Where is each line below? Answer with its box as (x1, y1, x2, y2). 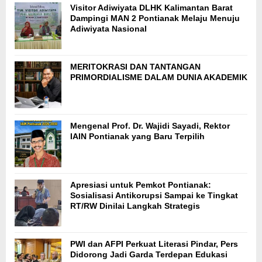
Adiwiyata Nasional (70, 23, 147, 33)
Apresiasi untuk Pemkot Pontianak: (70, 180, 211, 189)
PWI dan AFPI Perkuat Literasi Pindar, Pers (70, 239, 238, 249)
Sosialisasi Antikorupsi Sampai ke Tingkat (70, 190, 238, 200)
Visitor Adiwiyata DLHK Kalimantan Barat (70, 2, 233, 12)
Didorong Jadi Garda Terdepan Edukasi (70, 249, 227, 259)
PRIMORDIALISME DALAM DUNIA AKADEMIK (70, 72, 247, 82)
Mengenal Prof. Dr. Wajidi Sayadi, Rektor (70, 120, 230, 130)
